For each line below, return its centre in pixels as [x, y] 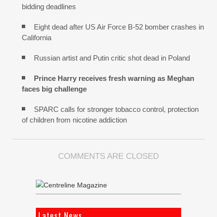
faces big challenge [54, 89]
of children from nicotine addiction [74, 120]
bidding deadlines [49, 7]
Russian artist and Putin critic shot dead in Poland [112, 58]
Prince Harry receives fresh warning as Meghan [114, 78]
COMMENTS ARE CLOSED [108, 156]
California [37, 38]
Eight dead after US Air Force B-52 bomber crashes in [119, 27]
